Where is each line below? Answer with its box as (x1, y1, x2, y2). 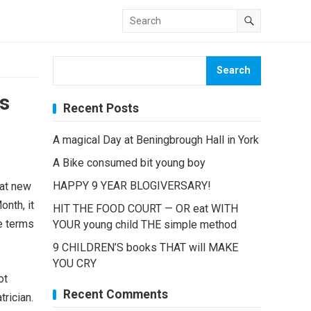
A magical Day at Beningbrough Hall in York (53, 133, 259, 146)
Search (217, 65, 251, 76)
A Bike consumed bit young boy (53, 156, 205, 169)
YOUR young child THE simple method (53, 218, 237, 231)
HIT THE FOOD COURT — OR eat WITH (53, 202, 238, 215)
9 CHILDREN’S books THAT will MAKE (53, 241, 238, 254)
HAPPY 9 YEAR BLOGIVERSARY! (53, 179, 211, 192)
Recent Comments (63, 287, 168, 301)
